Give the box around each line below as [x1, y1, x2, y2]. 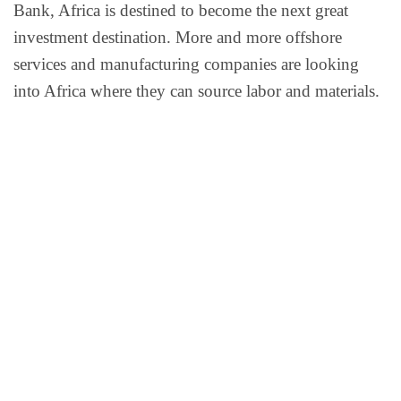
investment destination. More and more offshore [13, 27, 342, 47]
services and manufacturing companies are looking [13, 54, 359, 73]
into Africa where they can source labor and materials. [13, 81, 380, 100]
